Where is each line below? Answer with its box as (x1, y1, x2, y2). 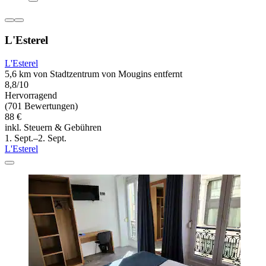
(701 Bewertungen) (5, 100, 78, 111)
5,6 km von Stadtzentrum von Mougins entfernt (5, 68, 182, 79)
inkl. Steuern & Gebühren (5, 122, 102, 132)
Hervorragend (5, 90, 57, 100)
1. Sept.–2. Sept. (5, 132, 66, 143)
